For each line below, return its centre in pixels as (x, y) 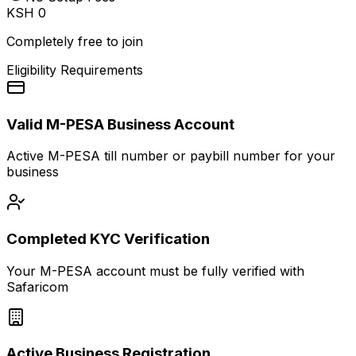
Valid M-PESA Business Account (120, 124)
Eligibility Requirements (75, 70)
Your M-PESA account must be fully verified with (155, 271)
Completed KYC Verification (108, 239)
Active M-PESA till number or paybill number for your (171, 156)
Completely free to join (75, 41)
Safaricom (37, 286)
